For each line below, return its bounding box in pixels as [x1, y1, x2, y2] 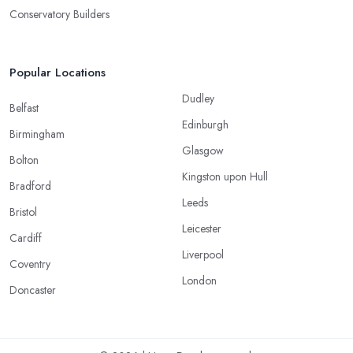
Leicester [182, 220, 221, 236]
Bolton [9, 151, 39, 168]
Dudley [182, 90, 214, 106]
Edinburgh [182, 116, 229, 132]
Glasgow [182, 142, 224, 158]
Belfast [9, 99, 39, 116]
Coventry [9, 255, 50, 272]
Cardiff [9, 229, 42, 246]
